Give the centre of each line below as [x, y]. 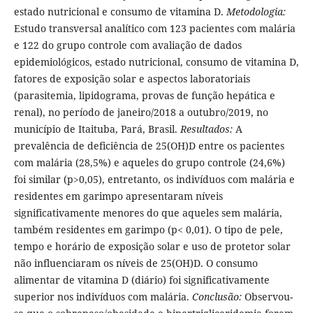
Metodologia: [256, 12]
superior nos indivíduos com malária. [103, 297]
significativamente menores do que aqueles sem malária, [148, 213]
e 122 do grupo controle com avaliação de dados [128, 45]
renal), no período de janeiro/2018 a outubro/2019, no [141, 112]
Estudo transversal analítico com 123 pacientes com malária [154, 29]
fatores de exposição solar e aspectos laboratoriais [132, 79]
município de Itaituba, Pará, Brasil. [97, 129]
